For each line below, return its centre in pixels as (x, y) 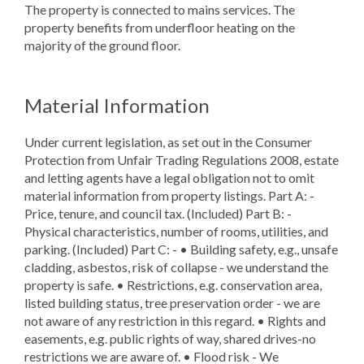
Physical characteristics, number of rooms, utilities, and (176, 231)
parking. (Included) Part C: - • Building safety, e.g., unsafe (181, 249)
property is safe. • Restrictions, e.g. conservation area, (173, 284)
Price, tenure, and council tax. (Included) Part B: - (158, 213)
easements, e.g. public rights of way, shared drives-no (170, 338)
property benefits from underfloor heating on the (160, 27)
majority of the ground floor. (102, 45)
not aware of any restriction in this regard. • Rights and (175, 320)
